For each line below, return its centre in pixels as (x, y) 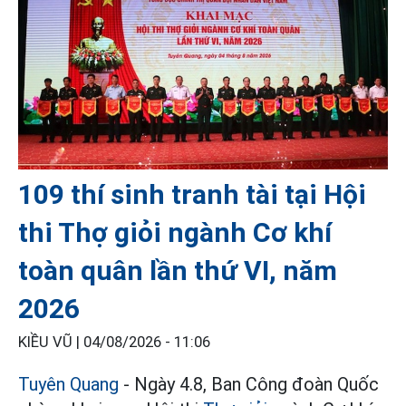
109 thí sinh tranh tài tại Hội (192, 194)
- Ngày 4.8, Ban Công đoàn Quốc (249, 384)
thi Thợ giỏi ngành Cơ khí (175, 232)
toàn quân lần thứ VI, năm (178, 270)
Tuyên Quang (68, 384)
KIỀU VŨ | (51, 342)
